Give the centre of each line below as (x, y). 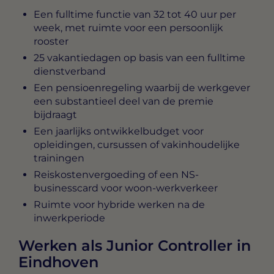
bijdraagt (55, 115)
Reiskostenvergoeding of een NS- (116, 175)
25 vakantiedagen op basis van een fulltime (139, 58)
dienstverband (70, 72)
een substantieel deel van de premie (124, 102)
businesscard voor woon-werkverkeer (126, 188)
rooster (51, 42)
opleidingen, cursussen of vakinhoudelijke (137, 145)
